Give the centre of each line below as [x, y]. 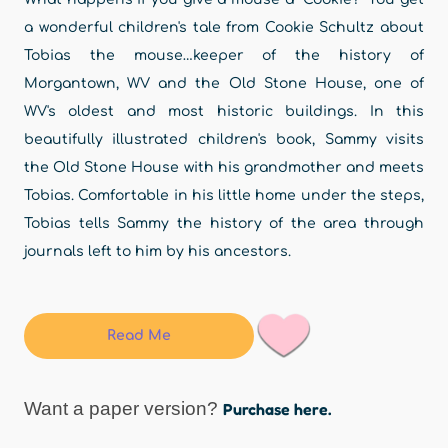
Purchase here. [277, 408]
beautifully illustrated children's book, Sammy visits [224, 139]
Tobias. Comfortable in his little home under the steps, [224, 195]
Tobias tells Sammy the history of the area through [224, 223]
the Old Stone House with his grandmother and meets [224, 167]
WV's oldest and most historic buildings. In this [224, 111]
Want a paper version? [123, 408]
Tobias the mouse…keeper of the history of [224, 55]
